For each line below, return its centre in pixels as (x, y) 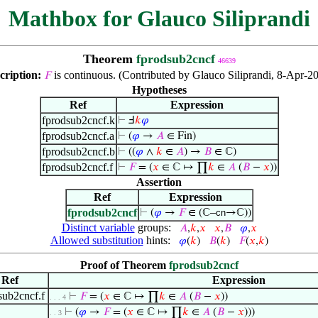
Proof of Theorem (124, 265)
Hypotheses (159, 90)
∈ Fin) (180, 136)
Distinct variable (98, 227)
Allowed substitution (97, 240)
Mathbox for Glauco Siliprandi (159, 18)
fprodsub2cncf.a (78, 136)
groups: (154, 227)
